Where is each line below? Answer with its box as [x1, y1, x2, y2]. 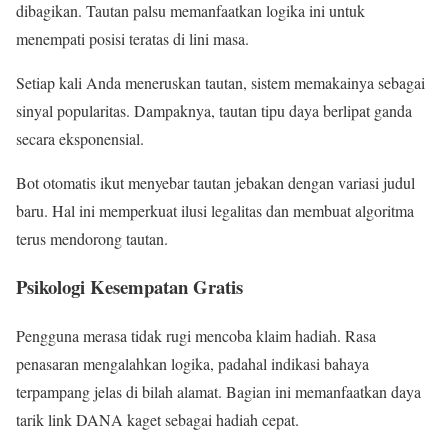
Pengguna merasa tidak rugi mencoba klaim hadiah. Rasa [16, 324, 376, 346]
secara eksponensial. [16, 127, 144, 149]
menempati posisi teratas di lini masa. [16, 27, 249, 49]
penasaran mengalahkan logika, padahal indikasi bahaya [16, 352, 369, 374]
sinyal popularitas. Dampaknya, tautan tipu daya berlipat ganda [16, 99, 412, 121]
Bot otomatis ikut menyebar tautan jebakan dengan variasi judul [16, 171, 415, 193]
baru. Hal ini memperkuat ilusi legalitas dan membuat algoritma [16, 199, 414, 221]
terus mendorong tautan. [16, 227, 168, 249]
